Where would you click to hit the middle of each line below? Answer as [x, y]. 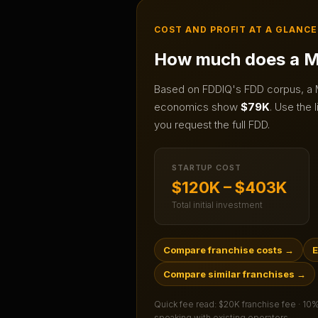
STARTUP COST [207, 168]
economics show [197, 107]
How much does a [229, 60]
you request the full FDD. [212, 125]
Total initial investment [217, 205]
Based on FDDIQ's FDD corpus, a [235, 89]
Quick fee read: [186, 305]
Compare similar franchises [229, 274]
